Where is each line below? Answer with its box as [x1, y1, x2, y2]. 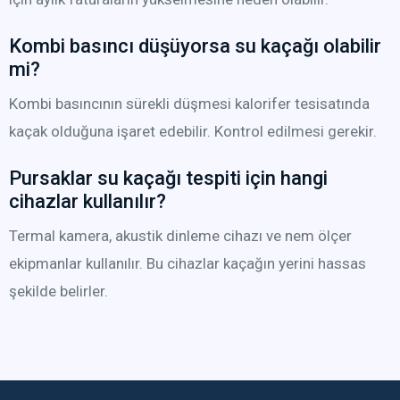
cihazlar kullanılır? [9, 190, 166, 212]
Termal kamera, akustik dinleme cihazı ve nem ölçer [9, 227, 352, 245]
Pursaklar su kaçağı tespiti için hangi [9, 167, 328, 189]
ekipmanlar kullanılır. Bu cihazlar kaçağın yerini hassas [9, 254, 366, 272]
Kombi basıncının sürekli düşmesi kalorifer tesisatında [9, 95, 370, 112]
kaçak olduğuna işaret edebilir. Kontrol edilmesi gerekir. [9, 122, 377, 140]
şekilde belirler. [9, 282, 108, 300]
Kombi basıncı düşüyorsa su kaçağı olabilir [9, 35, 381, 57]
